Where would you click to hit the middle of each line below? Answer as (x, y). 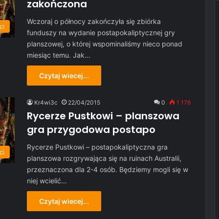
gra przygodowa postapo (91, 130)
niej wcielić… (47, 181)
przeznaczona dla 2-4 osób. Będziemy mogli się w (108, 169)
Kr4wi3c (46, 102)
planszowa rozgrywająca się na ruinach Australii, (104, 158)
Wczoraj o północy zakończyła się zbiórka (94, 21)
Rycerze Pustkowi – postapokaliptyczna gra (97, 147)
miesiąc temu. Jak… (59, 55)
